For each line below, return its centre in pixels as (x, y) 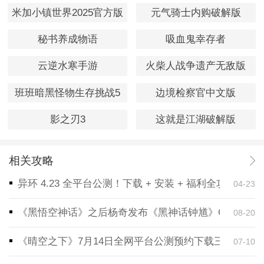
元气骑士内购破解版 (196, 12)
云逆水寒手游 (67, 66)
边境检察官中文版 (196, 93)
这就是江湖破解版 (196, 120)
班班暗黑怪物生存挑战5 (68, 93)
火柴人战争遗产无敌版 (196, 66)
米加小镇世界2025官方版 (68, 12)
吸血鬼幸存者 (196, 39)
